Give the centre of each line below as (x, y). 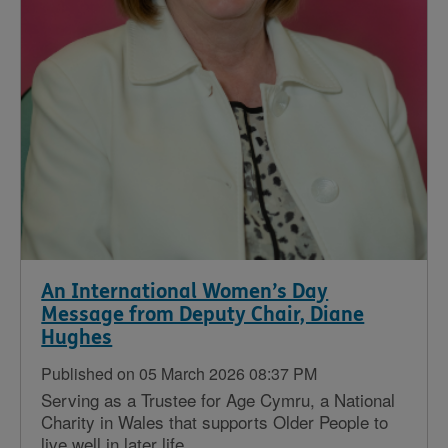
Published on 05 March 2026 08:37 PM (179, 373)
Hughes (77, 337)
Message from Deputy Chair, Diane (203, 314)
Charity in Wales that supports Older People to (215, 421)
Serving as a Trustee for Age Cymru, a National (218, 399)
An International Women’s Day (185, 291)
